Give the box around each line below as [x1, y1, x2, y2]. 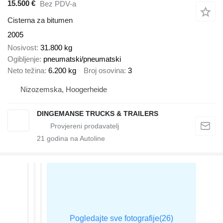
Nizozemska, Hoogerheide [20, 85, 107, 94]
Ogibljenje [7, 55, 39, 64]
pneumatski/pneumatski [43, 55, 121, 64]
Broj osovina [84, 66, 124, 75]
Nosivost [7, 43, 36, 52]
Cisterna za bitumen [7, 15, 73, 24]
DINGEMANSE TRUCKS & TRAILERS [37, 109, 158, 117]
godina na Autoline [45, 134, 105, 142]
